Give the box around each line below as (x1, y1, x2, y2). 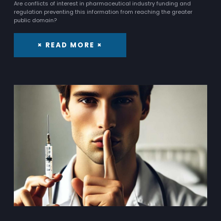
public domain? (14, 16, 57, 25)
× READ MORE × (37, 40, 103, 50)
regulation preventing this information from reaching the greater (14, 8, 192, 16)
